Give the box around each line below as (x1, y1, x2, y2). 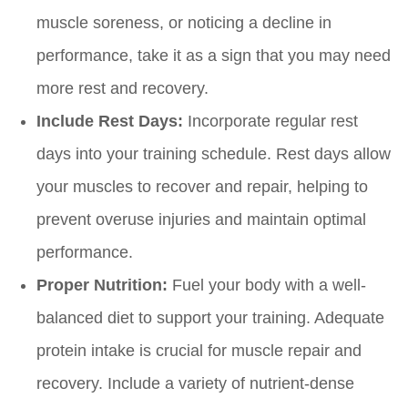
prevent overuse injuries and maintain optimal (36, 210, 366, 229)
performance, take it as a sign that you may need (36, 46, 391, 66)
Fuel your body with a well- (168, 276, 366, 295)
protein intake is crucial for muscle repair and (36, 342, 362, 361)
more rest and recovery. (36, 79, 209, 98)
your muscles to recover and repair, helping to (36, 178, 368, 197)
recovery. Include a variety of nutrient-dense (36, 374, 354, 393)
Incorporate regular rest (183, 112, 358, 131)
